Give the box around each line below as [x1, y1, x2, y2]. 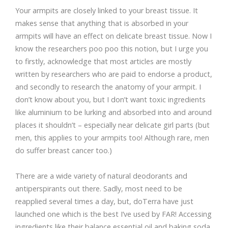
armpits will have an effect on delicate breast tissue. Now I [15, 31, 212, 41]
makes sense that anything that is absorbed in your [15, 18, 188, 28]
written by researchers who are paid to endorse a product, [15, 69, 212, 79]
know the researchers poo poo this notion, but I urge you [15, 44, 208, 54]
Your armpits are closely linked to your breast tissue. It [15, 6, 198, 16]
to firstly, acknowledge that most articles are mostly [15, 56, 191, 67]
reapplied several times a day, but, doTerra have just [15, 196, 193, 207]
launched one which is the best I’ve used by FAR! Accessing [15, 209, 212, 219]
